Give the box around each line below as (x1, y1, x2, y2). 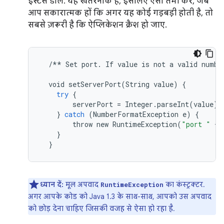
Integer (125, 99, 153, 109)
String (125, 79, 149, 89)
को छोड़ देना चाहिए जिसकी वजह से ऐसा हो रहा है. (28, 204, 175, 213)
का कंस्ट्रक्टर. (163, 180, 205, 189)
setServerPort (68, 79, 121, 89)
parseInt (157, 99, 189, 109)
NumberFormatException (93, 109, 178, 119)
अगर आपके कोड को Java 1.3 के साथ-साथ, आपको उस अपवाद (28, 192, 211, 201)
